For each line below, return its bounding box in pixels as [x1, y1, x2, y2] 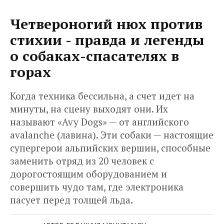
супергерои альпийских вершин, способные [10, 141, 210, 154]
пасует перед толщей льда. [10, 193, 133, 206]
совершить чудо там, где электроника [10, 180, 183, 193]
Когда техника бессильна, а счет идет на [10, 89, 194, 102]
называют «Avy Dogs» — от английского [10, 115, 189, 128]
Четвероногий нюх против [10, 14, 202, 33]
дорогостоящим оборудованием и [10, 167, 167, 180]
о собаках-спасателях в [10, 46, 179, 65]
